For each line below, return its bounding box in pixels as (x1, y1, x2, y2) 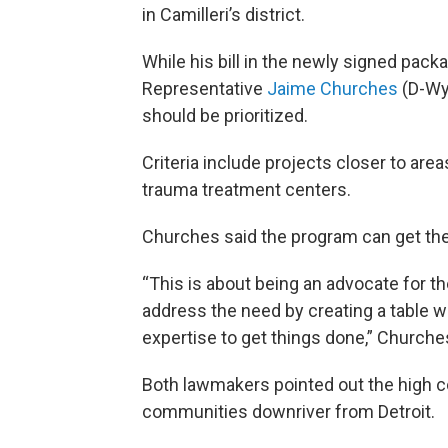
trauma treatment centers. (142, 179, 351, 200)
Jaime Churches (267, 78, 398, 99)
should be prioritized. (142, 105, 308, 126)
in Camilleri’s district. (142, 4, 305, 25)
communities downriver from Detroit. (142, 401, 435, 422)
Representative (142, 78, 267, 99)
